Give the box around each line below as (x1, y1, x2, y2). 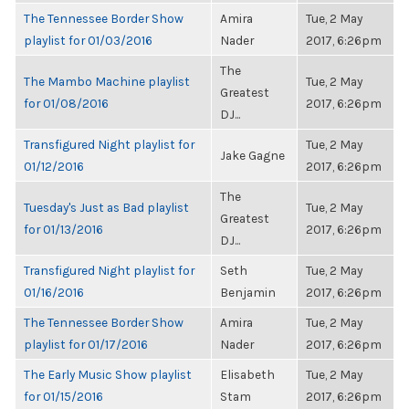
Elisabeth (220, 367, 275, 382)
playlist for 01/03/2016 (24, 33, 152, 47)
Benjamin (220, 285, 276, 299)
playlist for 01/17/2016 (24, 337, 148, 351)
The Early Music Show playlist (24, 367, 192, 382)
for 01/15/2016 (24, 389, 103, 404)
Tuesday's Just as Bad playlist (24, 200, 189, 215)
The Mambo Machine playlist (24, 74, 190, 89)
